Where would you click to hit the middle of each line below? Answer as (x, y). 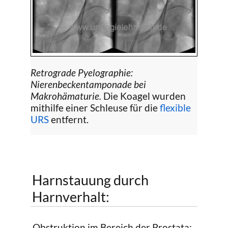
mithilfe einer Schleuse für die (95, 107)
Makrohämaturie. (67, 96)
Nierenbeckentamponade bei (88, 84)
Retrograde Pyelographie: (82, 72)
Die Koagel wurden (145, 96)
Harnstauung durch (90, 180)
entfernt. (69, 119)
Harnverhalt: (70, 196)
